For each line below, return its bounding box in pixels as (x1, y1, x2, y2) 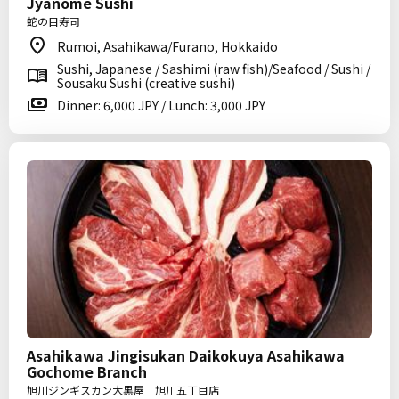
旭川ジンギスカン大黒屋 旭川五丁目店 (27, 382, 219, 397)
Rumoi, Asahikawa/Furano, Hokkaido (57, 37, 278, 55)
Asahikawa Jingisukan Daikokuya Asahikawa (27, 345, 345, 366)
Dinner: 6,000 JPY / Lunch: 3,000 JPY (57, 96, 265, 114)
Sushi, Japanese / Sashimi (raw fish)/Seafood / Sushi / (57, 60, 370, 77)
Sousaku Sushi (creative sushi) (57, 74, 235, 92)
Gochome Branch (27, 361, 147, 382)
